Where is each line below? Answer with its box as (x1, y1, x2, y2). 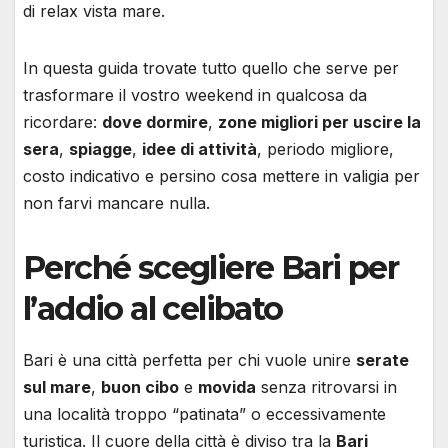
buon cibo (101, 376, 179, 397)
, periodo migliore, (257, 139, 394, 160)
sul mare (23, 376, 91, 397)
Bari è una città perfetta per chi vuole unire (23, 349, 356, 370)
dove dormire (102, 112, 208, 133)
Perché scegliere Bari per (23, 248, 398, 288)
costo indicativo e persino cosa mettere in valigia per (23, 166, 420, 187)
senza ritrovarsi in (256, 376, 397, 397)
